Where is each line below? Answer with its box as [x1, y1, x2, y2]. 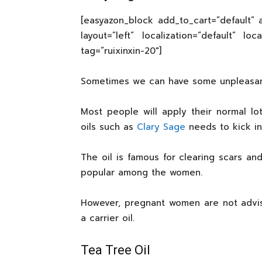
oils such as [81, 120, 137, 133]
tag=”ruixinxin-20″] [81, 44, 161, 57]
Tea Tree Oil [81, 243, 150, 257]
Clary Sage [137, 120, 185, 133]
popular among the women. [81, 166, 202, 179]
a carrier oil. [81, 212, 135, 225]
